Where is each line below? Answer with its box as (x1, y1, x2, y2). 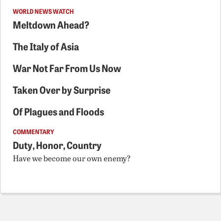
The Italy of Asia (13, 38, 79, 53)
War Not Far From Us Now (13, 60, 121, 74)
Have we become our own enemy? (13, 152, 131, 163)
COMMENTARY (13, 126, 54, 136)
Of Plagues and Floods (13, 104, 104, 118)
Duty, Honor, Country (13, 137, 102, 151)
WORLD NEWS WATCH (13, 6, 74, 15)
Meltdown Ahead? (13, 17, 89, 31)
